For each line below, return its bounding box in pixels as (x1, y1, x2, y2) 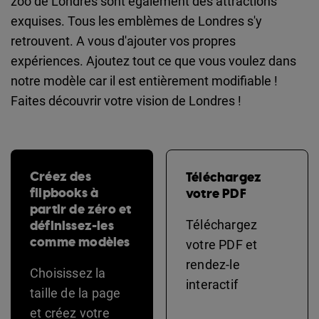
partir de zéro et (30, 200, 132, 218)
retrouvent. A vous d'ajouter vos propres (11, 33, 236, 48)
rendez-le (186, 256, 240, 272)
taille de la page (30, 285, 121, 300)
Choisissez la (30, 265, 106, 281)
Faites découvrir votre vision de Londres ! (11, 93, 241, 108)
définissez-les (30, 216, 114, 234)
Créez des (30, 167, 91, 185)
